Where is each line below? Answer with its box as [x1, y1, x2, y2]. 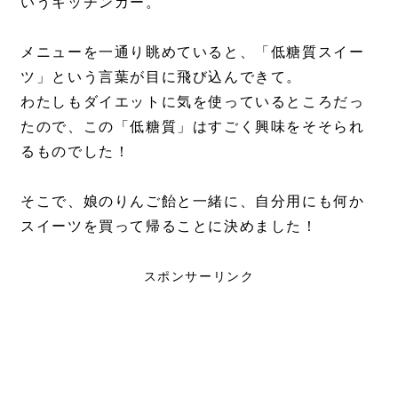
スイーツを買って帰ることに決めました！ [20, 219, 318, 235]
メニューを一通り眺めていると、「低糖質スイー [20, 44, 365, 60]
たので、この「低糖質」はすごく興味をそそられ [20, 119, 365, 135]
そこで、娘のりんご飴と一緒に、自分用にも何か [20, 194, 365, 210]
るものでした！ [20, 144, 131, 160]
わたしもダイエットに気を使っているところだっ [20, 94, 365, 110]
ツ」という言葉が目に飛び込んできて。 [20, 69, 303, 85]
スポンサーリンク [143, 269, 255, 284]
